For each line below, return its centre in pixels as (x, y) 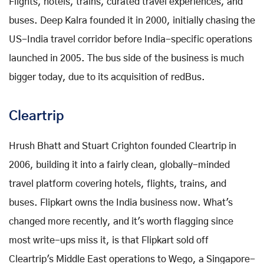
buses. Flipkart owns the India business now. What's (121, 202)
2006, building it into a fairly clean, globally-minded (119, 165)
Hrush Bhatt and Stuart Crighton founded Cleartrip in (123, 146)
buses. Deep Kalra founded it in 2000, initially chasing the (132, 20)
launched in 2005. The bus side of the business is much (126, 58)
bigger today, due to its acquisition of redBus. (107, 77)
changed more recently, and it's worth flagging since (121, 221)
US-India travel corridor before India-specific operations (131, 39)
